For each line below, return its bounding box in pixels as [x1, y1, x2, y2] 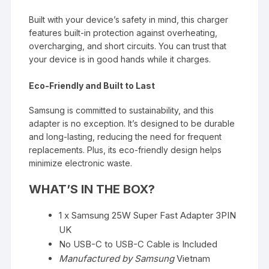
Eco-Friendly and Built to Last [29, 80, 156, 91]
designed [138, 118, 179, 129]
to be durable [178, 118, 235, 129]
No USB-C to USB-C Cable [59, 238, 174, 250]
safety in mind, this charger [119, 14, 229, 25]
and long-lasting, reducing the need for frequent [29, 131, 222, 142]
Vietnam [177, 253, 211, 265]
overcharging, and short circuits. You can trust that [29, 41, 227, 52]
